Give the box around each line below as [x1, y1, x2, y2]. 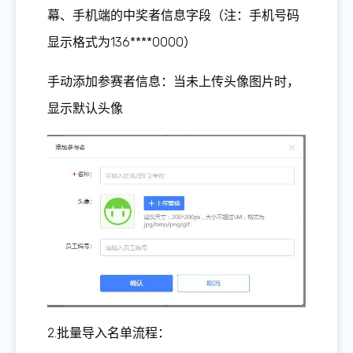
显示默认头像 [47, 101, 123, 117]
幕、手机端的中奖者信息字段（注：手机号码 [47, 8, 299, 24]
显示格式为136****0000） [47, 35, 196, 50]
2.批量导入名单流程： [47, 325, 170, 340]
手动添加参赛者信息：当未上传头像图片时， [47, 74, 299, 90]
